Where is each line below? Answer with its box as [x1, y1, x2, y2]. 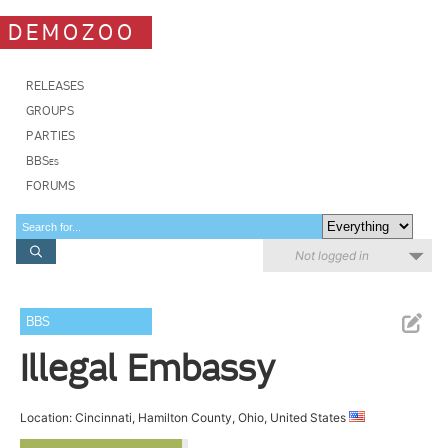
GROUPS [26, 103, 74, 118]
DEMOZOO [8, 18, 136, 46]
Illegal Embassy [20, 346, 276, 390]
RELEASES [26, 78, 84, 93]
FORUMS [26, 178, 75, 193]
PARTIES [26, 128, 75, 143]
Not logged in [295, 248, 369, 263]
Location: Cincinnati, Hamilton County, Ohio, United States [20, 410, 350, 425]
